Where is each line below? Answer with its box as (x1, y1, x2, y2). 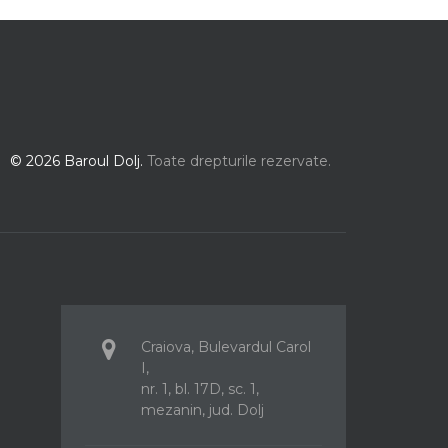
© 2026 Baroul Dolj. (10, 152, 147, 171)
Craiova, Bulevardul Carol (141, 337, 311, 356)
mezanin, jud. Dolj (141, 400, 264, 419)
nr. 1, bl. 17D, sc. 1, (141, 379, 259, 398)
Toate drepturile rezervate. (147, 152, 331, 171)
